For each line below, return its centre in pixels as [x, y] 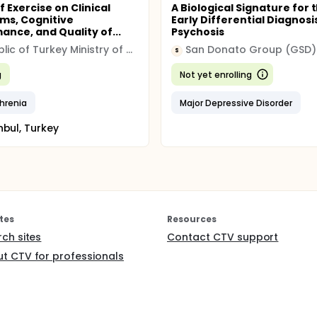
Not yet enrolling [216, 74]
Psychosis [198, 32]
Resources [192, 219]
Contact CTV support [223, 237]
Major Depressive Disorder [236, 103]
